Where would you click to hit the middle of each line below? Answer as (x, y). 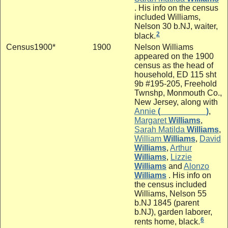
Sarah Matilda (160, 129)
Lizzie (181, 157)
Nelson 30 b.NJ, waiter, (176, 26)
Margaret (150, 120)
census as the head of (174, 65)
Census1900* (31, 47)
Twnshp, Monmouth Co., (178, 93)
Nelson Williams (164, 47)
